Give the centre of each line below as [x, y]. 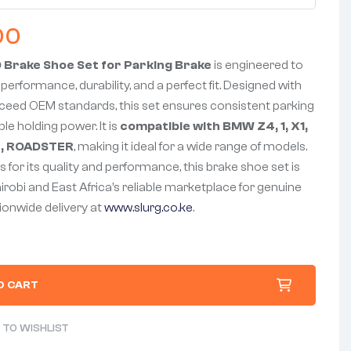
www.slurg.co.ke [149, 207]
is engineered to [258, 65]
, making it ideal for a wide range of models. [191, 146]
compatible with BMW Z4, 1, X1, [214, 126]
